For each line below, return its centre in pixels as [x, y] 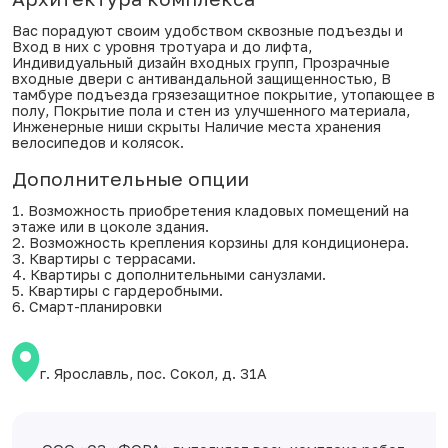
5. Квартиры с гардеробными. [117, 290]
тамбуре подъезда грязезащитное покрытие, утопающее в [223, 94]
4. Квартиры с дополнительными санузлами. [169, 274]
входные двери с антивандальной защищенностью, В [201, 78]
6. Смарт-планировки [87, 306]
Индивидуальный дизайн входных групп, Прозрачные [201, 62]
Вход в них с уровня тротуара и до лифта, [162, 46]
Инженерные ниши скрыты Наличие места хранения [196, 126]
